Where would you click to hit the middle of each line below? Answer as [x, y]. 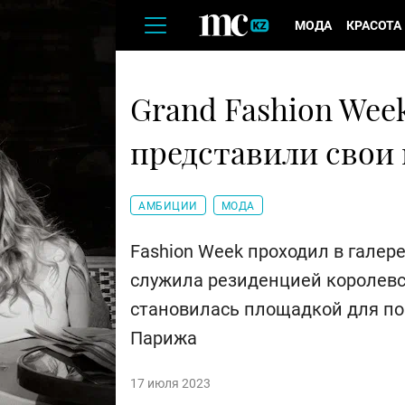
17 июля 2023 [170, 384]
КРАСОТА [374, 25]
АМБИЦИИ [168, 207]
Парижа [164, 339]
